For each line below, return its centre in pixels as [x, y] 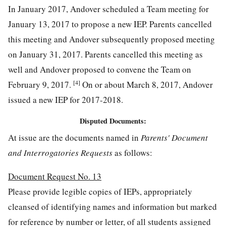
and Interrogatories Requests [60, 152]
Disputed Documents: [113, 121]
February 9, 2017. [41, 85]
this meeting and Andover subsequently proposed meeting [111, 39]
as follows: [132, 152]
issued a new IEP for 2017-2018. [66, 100]
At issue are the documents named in [74, 137]
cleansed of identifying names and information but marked [112, 206]
